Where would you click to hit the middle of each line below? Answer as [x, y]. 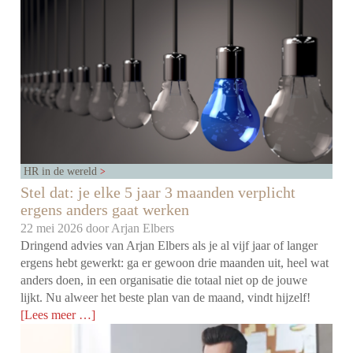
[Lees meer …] [58, 315]
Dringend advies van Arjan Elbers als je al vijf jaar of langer [169, 246]
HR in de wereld [62, 171]
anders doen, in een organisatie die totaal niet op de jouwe [164, 281]
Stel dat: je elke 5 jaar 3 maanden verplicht [158, 193]
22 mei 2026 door [66, 229]
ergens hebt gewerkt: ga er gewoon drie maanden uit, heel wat [175, 263]
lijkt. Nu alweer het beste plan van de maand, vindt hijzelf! [166, 298]
